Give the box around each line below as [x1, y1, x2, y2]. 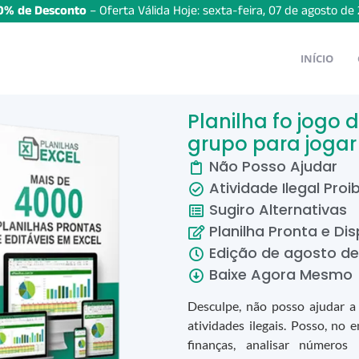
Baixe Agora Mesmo [205, 264, 353, 284]
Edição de [205, 243, 284, 263]
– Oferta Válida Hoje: [87, 2, 203, 20]
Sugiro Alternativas [205, 200, 347, 220]
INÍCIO [301, 50, 333, 66]
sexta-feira [203, 2, 263, 20]
